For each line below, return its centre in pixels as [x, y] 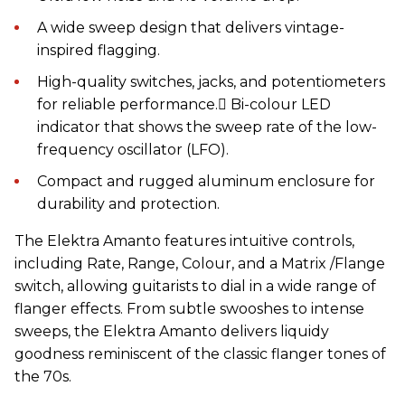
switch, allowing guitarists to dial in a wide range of [195, 286]
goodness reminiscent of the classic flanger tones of [200, 353]
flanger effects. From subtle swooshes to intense [189, 308]
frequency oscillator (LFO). [133, 149]
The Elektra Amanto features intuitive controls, [184, 240]
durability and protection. [128, 203]
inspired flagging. [99, 50]
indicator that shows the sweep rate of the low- [207, 127]
